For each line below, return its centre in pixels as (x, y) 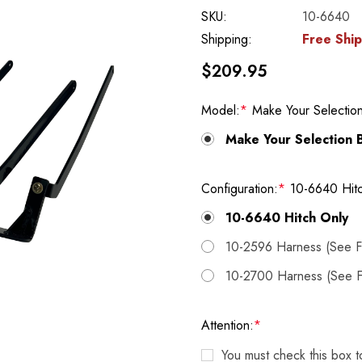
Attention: (227, 325)
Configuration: (240, 189)
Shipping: (227, 39)
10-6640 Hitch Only (287, 218)
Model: (221, 110)
